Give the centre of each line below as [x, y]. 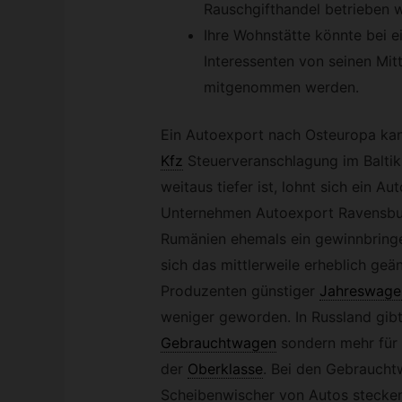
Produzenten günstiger [237, 291]
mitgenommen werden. [281, 87]
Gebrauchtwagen [218, 343]
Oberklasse [225, 369]
